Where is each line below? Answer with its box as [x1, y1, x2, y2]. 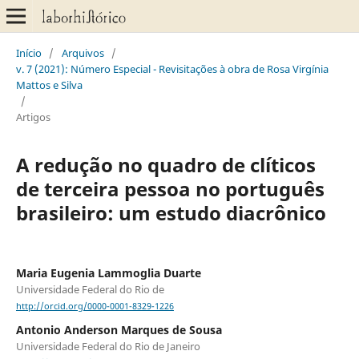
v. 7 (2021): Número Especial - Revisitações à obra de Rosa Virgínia [15, 61, 329, 76]
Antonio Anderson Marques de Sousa [15, 322, 222, 338]
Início [15, 45, 42, 60]
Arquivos [61, 45, 104, 60]
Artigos [15, 109, 50, 124]
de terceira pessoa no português [15, 175, 325, 202]
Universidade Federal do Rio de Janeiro [15, 339, 200, 354]
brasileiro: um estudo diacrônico [15, 199, 326, 226]
